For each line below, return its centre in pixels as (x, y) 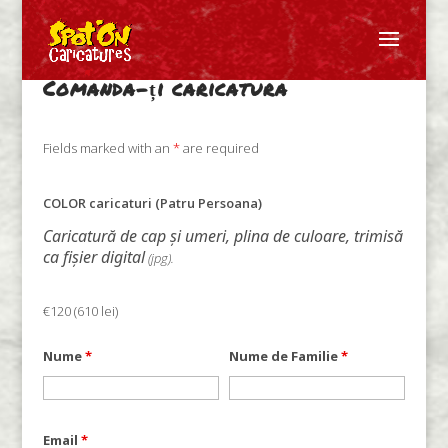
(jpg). (159, 258)
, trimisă (374, 236)
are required (219, 148)
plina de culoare (289, 236)
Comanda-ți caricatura (165, 88)
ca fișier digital (93, 257)
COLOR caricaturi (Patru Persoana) (152, 203)
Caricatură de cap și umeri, (138, 236)
